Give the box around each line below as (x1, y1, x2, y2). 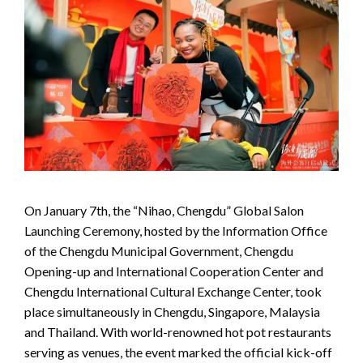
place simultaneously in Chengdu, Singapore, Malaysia (24, 303, 320, 319)
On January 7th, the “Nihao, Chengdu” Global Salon (24, 202, 304, 218)
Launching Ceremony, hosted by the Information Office (24, 222, 327, 238)
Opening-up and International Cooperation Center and (24, 263, 323, 279)
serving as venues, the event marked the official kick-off (24, 344, 332, 360)
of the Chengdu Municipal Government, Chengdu (24, 242, 293, 258)
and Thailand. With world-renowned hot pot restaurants (24, 323, 331, 340)
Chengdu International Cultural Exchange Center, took (24, 283, 322, 299)
